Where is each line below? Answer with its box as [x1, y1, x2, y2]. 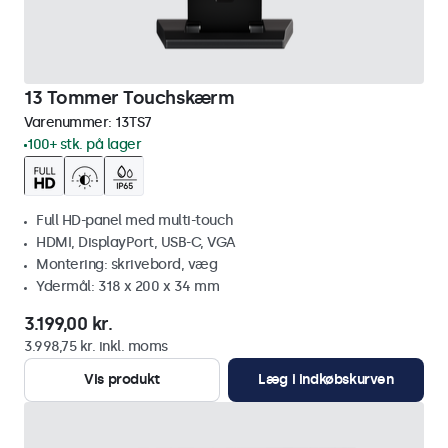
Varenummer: [24, 114, 115, 131]
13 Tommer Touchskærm [24, 87, 234, 109]
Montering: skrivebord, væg [36, 256, 217, 273]
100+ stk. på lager [27, 136, 141, 153]
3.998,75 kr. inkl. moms [24, 338, 168, 355]
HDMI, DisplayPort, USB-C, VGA [36, 234, 236, 251]
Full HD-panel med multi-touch [36, 212, 234, 229]
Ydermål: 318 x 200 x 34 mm [36, 278, 219, 295]
